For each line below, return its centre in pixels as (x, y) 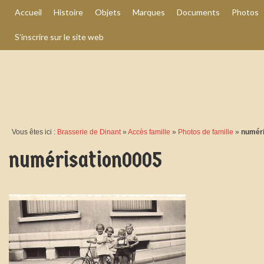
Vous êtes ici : (34, 132)
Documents (198, 12)
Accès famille (149, 132)
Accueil (28, 12)
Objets (108, 12)
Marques (149, 12)
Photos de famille (206, 132)
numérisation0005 (85, 160)
